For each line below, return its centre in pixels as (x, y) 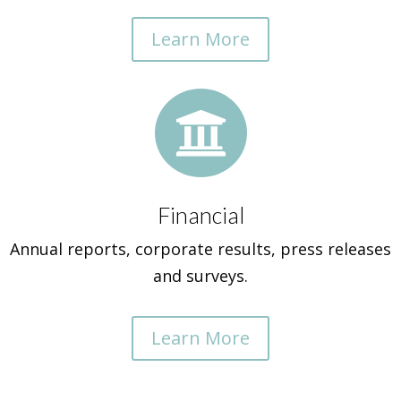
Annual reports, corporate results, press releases (200, 249)
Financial (200, 215)
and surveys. (200, 276)
